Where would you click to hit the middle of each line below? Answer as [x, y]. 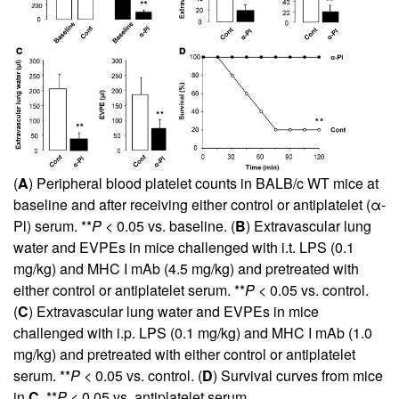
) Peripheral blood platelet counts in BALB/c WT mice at [204, 183]
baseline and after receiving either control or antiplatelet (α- [199, 204]
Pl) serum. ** [53, 225]
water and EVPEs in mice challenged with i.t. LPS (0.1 [184, 247]
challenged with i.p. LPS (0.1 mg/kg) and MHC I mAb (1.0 [193, 332]
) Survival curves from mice [298, 375]
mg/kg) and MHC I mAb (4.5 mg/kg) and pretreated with [186, 268]
